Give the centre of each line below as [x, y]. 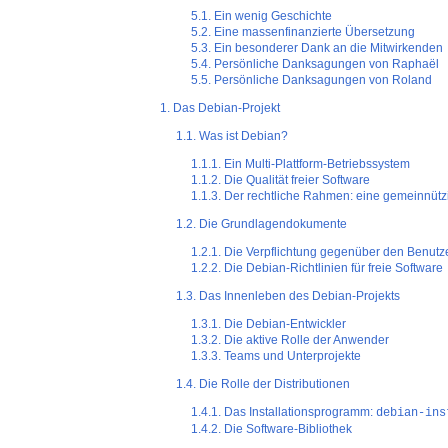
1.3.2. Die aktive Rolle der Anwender [290, 340]
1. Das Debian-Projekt [220, 108]
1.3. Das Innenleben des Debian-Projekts [287, 296]
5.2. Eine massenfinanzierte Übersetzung [303, 32]
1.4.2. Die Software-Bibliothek [272, 429]
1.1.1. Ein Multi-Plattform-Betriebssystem [301, 164]
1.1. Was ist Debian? [231, 136]
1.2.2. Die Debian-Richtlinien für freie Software [317, 268]
